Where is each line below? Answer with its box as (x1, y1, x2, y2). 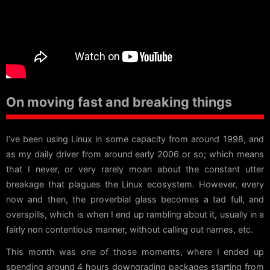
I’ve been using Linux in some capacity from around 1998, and (6, 133, 264, 144)
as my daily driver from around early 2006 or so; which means (6, 148, 264, 159)
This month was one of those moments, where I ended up (6, 246, 264, 257)
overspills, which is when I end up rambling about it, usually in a (6, 209, 264, 219)
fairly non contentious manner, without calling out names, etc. (6, 224, 253, 234)
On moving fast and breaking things (6, 93, 232, 110)
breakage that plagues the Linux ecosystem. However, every (6, 178, 264, 189)
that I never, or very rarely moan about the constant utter (6, 163, 264, 174)
